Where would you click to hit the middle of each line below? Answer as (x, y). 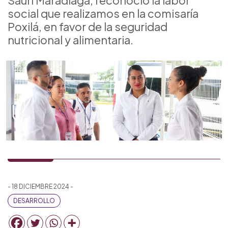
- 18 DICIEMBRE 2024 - (40, 186)
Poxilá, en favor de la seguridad (88, 26)
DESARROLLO (34, 201)
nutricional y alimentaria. (70, 40)
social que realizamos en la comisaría (103, 13)
